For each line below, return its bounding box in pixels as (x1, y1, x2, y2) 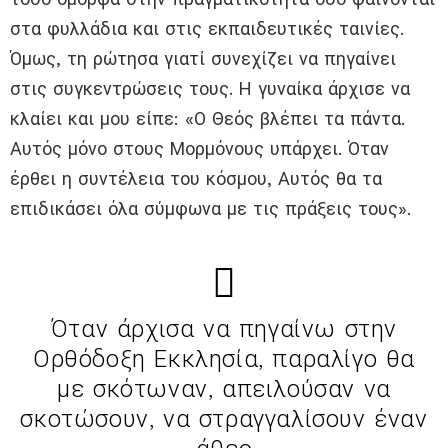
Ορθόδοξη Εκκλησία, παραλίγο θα (32, 345, 415, 374)
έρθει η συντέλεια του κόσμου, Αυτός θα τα (10, 168, 382, 190)
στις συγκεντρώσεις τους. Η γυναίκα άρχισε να (10, 78, 410, 100)
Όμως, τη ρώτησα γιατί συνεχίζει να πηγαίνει (10, 48, 396, 70)
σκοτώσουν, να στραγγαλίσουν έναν (20, 405, 428, 434)
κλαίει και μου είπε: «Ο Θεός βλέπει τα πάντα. (10, 108, 405, 130)
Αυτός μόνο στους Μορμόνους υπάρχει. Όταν (10, 138, 389, 160)
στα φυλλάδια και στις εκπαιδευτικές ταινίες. (10, 18, 404, 40)
